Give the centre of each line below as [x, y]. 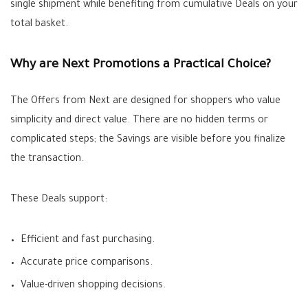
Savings [134, 140]
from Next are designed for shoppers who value [170, 102]
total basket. [39, 25]
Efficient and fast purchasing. [88, 241]
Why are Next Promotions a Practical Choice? [141, 65]
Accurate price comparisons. [87, 263]
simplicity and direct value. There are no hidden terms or [139, 121]
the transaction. [47, 159]
